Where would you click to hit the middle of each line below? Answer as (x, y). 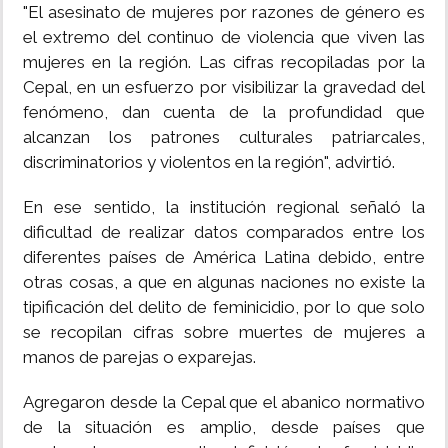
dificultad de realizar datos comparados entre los (224, 232)
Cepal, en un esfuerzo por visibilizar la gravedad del (224, 87)
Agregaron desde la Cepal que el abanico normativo (224, 402)
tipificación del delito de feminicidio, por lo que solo (224, 307)
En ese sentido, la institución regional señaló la (224, 207)
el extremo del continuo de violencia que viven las (224, 37)
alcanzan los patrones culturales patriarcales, (224, 137)
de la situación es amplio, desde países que (224, 427)
